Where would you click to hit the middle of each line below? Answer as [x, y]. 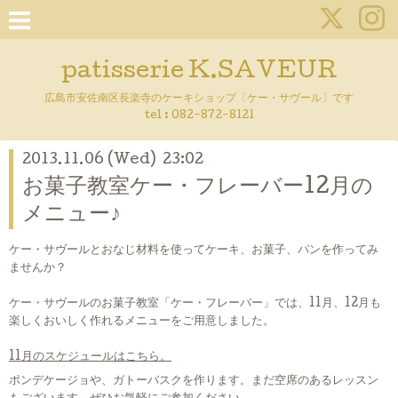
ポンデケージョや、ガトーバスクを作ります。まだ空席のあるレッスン [194, 381]
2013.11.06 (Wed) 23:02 [113, 160]
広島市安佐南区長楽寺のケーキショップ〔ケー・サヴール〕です [199, 99]
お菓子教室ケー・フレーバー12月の [198, 188]
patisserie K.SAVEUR [199, 72]
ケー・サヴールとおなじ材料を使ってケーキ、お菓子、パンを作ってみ [194, 251]
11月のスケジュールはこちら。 [90, 358]
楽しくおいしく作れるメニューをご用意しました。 [142, 322]
